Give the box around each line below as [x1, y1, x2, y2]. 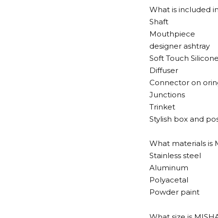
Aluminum [149, 163, 188, 173]
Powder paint [149, 187, 200, 197]
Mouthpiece [149, 29, 195, 38]
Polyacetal [149, 175, 188, 185]
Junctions [149, 90, 185, 99]
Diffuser [149, 65, 178, 75]
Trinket [149, 102, 175, 111]
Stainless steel [149, 151, 201, 161]
